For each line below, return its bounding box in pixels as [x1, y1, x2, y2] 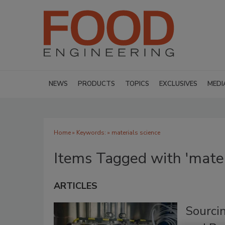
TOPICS [125, 79, 149, 88]
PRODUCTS [78, 79, 115, 88]
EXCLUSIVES [159, 79, 197, 88]
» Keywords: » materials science [71, 129, 160, 137]
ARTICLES [54, 180, 97, 192]
